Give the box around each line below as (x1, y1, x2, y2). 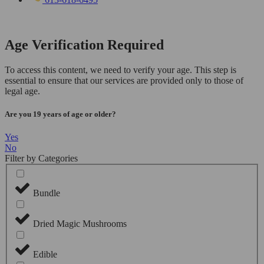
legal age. (5, 85, 40, 96)
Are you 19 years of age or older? (5, 109, 116, 118)
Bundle (33, 188, 60, 199)
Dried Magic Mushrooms (33, 219, 127, 229)
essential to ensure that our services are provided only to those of (5, 75, 243, 85)
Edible (33, 249, 57, 260)
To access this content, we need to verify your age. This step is (5, 64, 236, 75)
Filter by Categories (5, 153, 78, 163)
